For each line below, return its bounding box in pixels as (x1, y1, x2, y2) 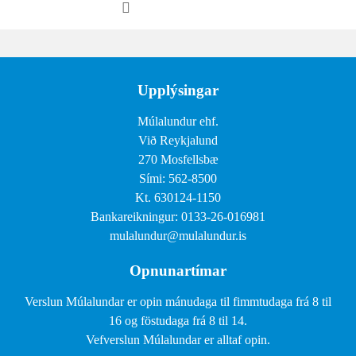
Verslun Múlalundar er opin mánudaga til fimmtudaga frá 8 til (25, 295, 331, 309)
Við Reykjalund (138, 133, 218, 148)
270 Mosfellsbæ (137, 153, 219, 167)
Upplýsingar (137, 82, 219, 99)
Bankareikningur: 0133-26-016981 (91, 210, 265, 224)
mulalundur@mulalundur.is (110, 229, 246, 243)
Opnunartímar (130, 262, 226, 280)
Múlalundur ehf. (137, 114, 219, 129)
